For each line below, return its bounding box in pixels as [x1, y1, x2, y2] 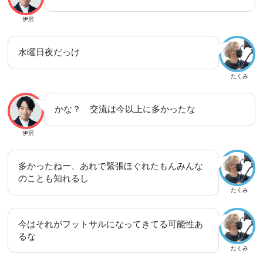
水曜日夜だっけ [18, 46, 80, 57]
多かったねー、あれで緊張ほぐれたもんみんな [18, 160, 203, 171]
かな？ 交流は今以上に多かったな [55, 103, 196, 114]
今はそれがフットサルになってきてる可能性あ [18, 218, 203, 229]
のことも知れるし [18, 173, 89, 183]
